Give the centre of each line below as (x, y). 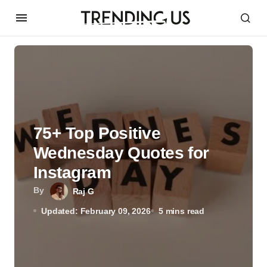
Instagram (72, 172)
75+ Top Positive (97, 133)
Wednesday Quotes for (121, 153)
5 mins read (181, 211)
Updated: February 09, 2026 (96, 211)
